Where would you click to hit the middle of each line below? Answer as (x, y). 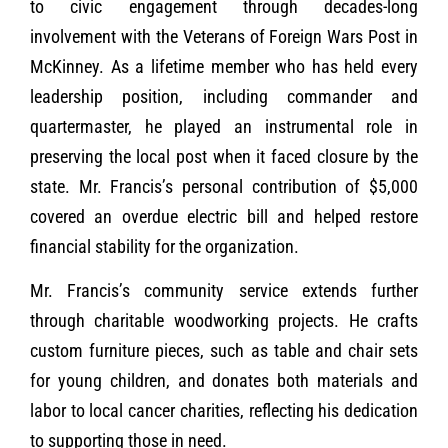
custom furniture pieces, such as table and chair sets (224, 351)
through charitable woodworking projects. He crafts (224, 321)
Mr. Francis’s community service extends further (224, 291)
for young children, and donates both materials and (224, 381)
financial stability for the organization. (164, 246)
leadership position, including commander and (224, 96)
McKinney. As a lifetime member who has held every (224, 66)
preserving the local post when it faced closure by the (224, 156)
